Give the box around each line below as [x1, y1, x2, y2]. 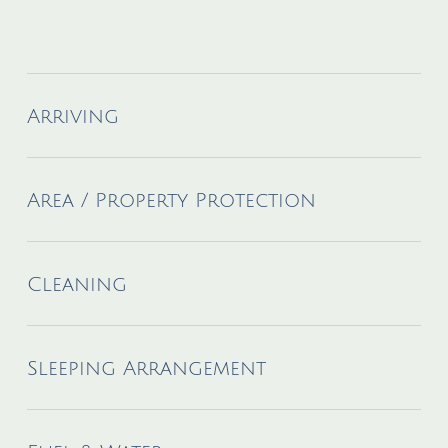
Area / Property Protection [26, 189, 316, 212]
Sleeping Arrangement [26, 357, 266, 380]
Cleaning [26, 273, 127, 296]
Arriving [26, 105, 119, 128]
